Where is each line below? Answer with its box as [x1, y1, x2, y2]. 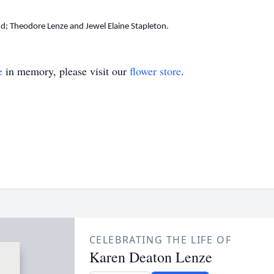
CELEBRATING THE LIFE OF [89, 233, 232, 246]
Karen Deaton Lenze [89, 247, 212, 267]
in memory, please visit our [2, 64, 130, 78]
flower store [130, 64, 181, 78]
